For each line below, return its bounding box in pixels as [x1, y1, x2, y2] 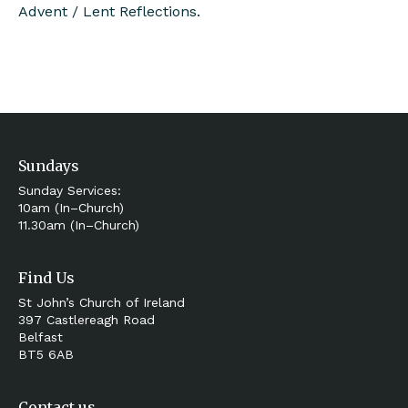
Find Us [18, 269, 75, 287]
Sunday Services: [18, 183, 121, 198]
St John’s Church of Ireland [18, 295, 185, 310]
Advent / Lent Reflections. [18, 3, 200, 20]
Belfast [18, 330, 63, 344]
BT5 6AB [18, 347, 74, 362]
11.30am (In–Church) [18, 218, 139, 232]
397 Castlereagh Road [18, 312, 155, 327]
